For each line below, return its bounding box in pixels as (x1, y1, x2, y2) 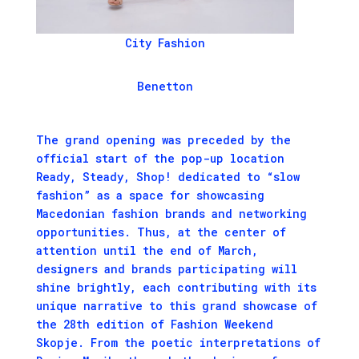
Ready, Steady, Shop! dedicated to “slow (35, 168, 300, 184)
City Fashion (125, 34, 206, 50)
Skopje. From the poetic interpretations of (35, 334, 321, 350)
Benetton (137, 78, 194, 94)
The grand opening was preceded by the (35, 131, 291, 147)
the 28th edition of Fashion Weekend (35, 316, 273, 332)
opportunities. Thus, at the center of (35, 224, 286, 240)
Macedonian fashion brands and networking (35, 205, 307, 221)
